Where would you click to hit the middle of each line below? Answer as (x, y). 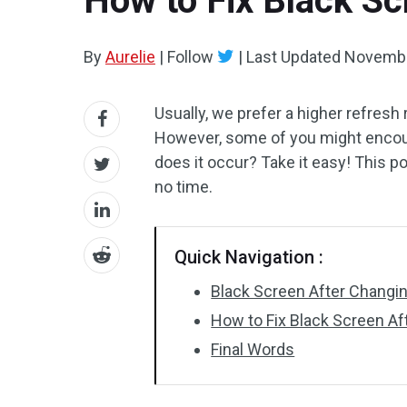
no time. (184, 187)
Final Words (253, 349)
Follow (190, 57)
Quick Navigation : (249, 257)
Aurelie (130, 57)
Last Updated (293, 57)
